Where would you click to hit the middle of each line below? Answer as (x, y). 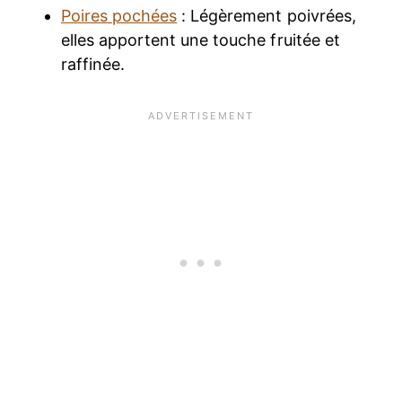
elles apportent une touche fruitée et (201, 40)
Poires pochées (119, 16)
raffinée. (93, 65)
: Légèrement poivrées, (267, 16)
